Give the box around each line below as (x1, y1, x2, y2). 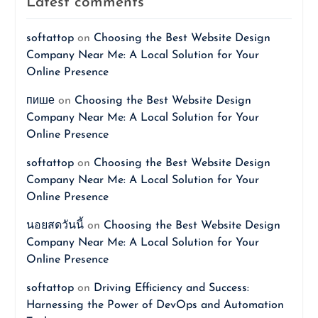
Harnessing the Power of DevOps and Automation (26, 300, 284, 311)
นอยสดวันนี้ (26, 220, 84, 231)
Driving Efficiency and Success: (93, 283, 249, 294)
